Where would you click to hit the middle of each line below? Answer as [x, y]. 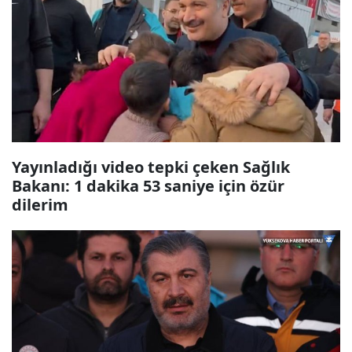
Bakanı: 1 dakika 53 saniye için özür [148, 186]
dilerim [40, 205]
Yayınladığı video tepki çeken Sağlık [151, 167]
